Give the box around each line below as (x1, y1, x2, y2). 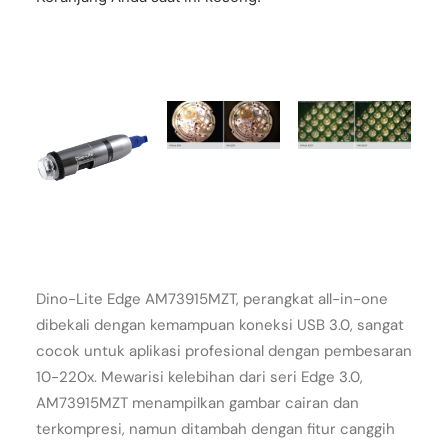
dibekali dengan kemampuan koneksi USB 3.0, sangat (36, 315, 404, 335)
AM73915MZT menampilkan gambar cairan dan (36, 393, 359, 413)
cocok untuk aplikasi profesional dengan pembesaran (36, 341, 412, 361)
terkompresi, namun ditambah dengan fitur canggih (36, 419, 395, 439)
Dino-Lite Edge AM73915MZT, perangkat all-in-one (36, 289, 388, 309)
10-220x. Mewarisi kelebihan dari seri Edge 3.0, (36, 367, 363, 387)
